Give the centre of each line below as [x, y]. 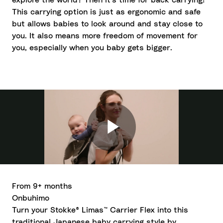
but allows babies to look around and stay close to [107, 24]
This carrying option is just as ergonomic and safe [106, 12]
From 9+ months [42, 186]
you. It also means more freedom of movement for [105, 36]
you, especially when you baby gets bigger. [92, 48]
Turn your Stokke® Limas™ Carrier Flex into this [100, 210]
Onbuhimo [31, 198]
